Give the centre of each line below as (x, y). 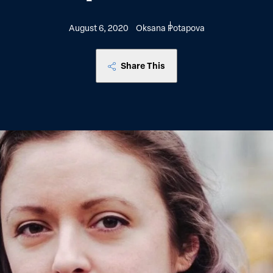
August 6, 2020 (98, 27)
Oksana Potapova (170, 27)
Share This (143, 65)
